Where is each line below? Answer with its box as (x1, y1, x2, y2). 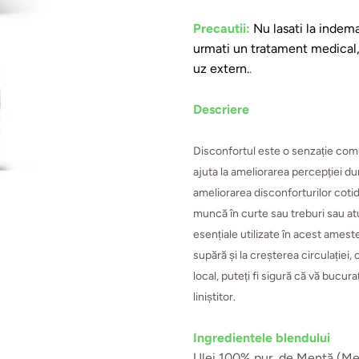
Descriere (193, 101, 250, 117)
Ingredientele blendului (193, 329, 334, 345)
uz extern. (193, 60, 250, 76)
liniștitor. (193, 289, 236, 304)
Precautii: (193, 20, 254, 36)
